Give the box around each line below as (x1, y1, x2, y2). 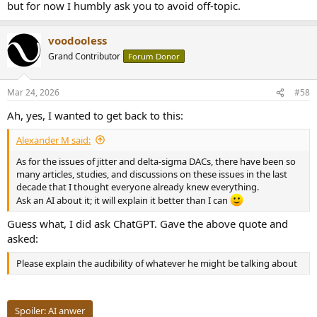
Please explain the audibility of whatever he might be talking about (16, 256, 297, 270)
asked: (7, 231, 38, 246)
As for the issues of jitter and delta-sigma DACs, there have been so (16, 154, 296, 168)
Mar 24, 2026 (7, 86, 59, 99)
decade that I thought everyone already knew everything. (16, 180, 259, 193)
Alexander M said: (16, 133, 91, 146)
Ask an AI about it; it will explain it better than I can (16, 193, 230, 207)
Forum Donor (128, 50, 180, 62)
